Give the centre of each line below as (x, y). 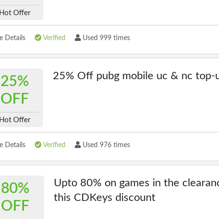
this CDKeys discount (105, 197)
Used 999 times (105, 38)
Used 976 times (105, 145)
